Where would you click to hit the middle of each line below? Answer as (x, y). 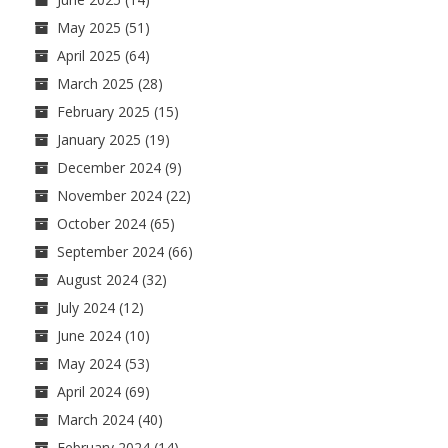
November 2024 (109, 196)
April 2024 (89, 392)
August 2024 (97, 280)
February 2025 (103, 112)
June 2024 (89, 336)
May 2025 (89, 28)
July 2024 (86, 308)
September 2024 (110, 252)
